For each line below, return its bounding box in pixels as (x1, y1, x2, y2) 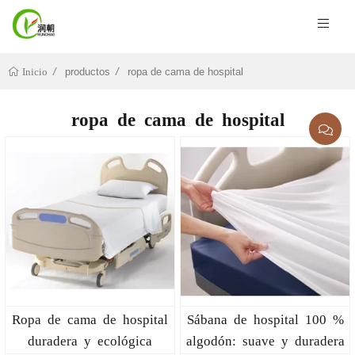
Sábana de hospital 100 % (186, 311, 344, 326)
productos (65, 66, 110, 78)
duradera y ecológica (28, 333, 152, 347)
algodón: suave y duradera (185, 333, 345, 347)
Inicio (20, 67, 48, 78)
